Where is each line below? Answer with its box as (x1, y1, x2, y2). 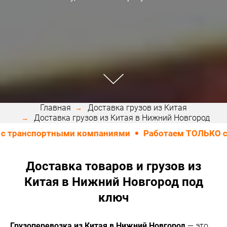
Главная (40, 102, 71, 112)
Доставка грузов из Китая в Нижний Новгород (34, 112, 210, 123)
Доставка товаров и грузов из (26, 159, 201, 173)
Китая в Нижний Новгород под (24, 174, 203, 189)
